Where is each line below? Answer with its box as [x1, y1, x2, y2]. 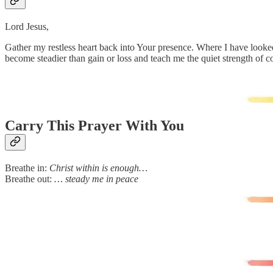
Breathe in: [5, 162, 49, 173]
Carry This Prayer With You [5, 118, 184, 134]
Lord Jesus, [5, 21, 49, 32]
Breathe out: [5, 173, 54, 184]
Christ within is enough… [49, 162, 147, 173]
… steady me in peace [54, 173, 138, 184]
